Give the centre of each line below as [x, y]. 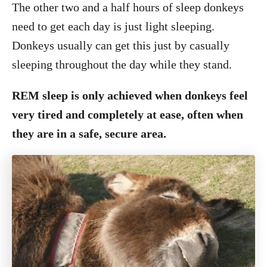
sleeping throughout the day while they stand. [122, 64]
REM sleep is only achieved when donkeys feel [130, 95]
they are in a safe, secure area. [89, 133]
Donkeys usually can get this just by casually [121, 45]
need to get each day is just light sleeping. [113, 26]
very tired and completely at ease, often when [128, 114]
